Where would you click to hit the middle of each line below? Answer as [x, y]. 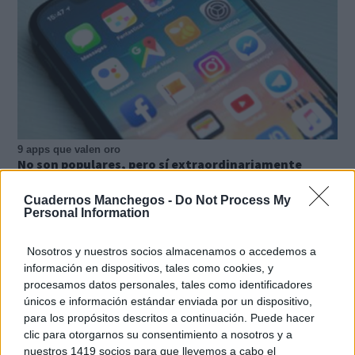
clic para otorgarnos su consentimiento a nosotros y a [158, 334]
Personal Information [87, 212]
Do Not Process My [233, 200]
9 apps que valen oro [69, 149]
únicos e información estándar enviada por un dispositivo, [168, 301]
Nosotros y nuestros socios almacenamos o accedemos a [170, 251]
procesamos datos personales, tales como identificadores [168, 284]
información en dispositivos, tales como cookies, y [149, 267]
